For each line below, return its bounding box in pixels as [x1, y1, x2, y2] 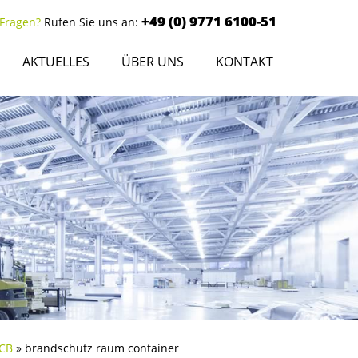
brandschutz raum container [25, 340, 179, 356]
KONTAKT [216, 53, 273, 70]
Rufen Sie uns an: [41, 14, 141, 30]
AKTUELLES [22, 53, 89, 70]
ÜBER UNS [121, 53, 184, 70]
